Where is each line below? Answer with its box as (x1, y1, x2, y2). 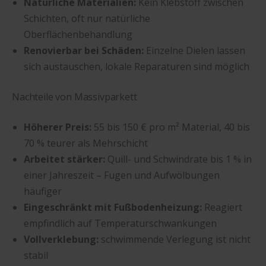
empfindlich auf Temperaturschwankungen (24, 217, 217, 230)
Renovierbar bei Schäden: (24, 44, 144, 58)
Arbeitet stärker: (24, 153, 105, 166)
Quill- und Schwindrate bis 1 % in (105, 153, 252, 166)
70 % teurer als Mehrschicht (24, 137, 148, 150)
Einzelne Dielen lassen (144, 44, 245, 58)
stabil (24, 249, 48, 262)
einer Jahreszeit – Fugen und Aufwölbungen (24, 169, 220, 182)
